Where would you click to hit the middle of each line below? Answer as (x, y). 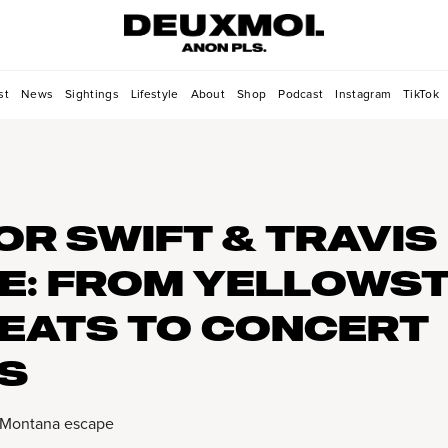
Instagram (363, 94)
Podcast (301, 94)
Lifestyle (154, 94)
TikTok (421, 94)
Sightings (92, 94)
